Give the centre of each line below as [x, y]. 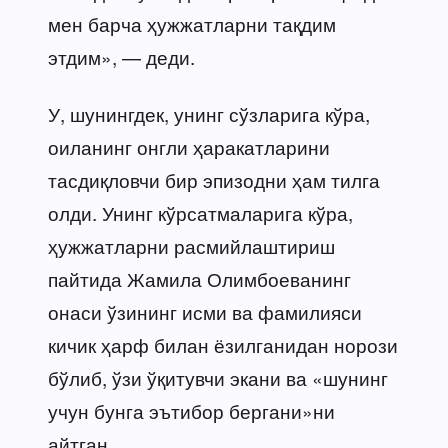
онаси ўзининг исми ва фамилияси [205, 311]
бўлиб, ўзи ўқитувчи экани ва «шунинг [218, 377]
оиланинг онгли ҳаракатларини [189, 146]
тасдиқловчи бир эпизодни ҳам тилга [214, 179]
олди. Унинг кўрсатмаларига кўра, [200, 212]
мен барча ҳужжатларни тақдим [192, 23]
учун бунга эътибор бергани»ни [191, 410]
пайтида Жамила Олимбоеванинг [199, 278]
